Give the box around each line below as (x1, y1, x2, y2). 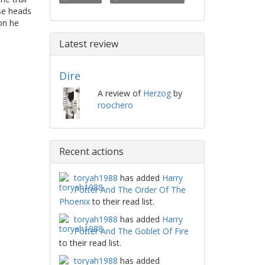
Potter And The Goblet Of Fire (73, 225, 189, 237)
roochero (97, 99, 133, 111)
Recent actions (59, 145, 124, 159)
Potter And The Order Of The (73, 184, 186, 196)
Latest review (59, 37, 118, 50)
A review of (97, 87, 143, 99)
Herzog (143, 87, 171, 99)
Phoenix (59, 196, 90, 208)
